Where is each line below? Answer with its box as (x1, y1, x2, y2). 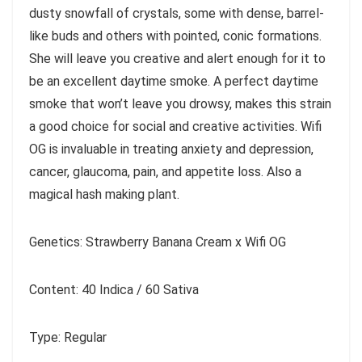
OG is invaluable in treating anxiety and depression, (29, 141, 314, 157)
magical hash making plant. (29, 186, 179, 202)
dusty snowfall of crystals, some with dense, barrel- (29, 5, 324, 21)
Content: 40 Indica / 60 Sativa (29, 281, 199, 297)
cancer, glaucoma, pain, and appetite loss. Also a (29, 163, 301, 179)
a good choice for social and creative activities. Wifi (29, 118, 322, 134)
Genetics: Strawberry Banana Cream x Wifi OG (29, 234, 286, 250)
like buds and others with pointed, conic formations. (29, 27, 322, 44)
